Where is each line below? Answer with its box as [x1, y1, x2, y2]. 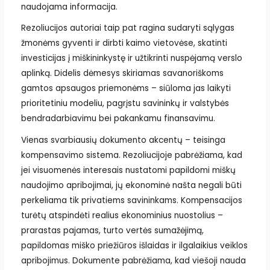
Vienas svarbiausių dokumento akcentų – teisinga [20, 134, 225, 146]
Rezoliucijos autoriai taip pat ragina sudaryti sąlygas [20, 22, 234, 34]
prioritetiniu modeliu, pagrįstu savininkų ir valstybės [20, 98, 229, 110]
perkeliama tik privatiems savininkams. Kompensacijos [20, 194, 242, 206]
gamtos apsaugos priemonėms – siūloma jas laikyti [20, 83, 231, 95]
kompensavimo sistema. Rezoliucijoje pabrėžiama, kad [20, 149, 242, 161]
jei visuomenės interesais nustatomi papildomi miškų [20, 164, 236, 176]
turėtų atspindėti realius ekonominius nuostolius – [20, 209, 223, 221]
